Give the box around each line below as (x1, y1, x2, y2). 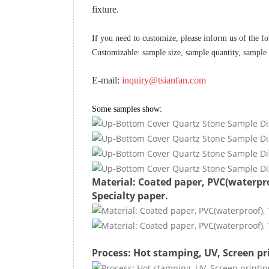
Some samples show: (92, 104, 162, 113)
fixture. (92, 4, 121, 14)
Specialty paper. (92, 189, 168, 202)
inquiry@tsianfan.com (122, 74, 206, 85)
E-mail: (92, 74, 122, 85)
